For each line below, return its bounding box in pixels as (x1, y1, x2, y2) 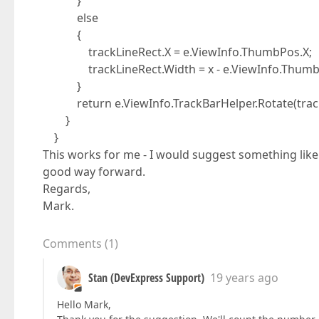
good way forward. (43, 164, 145, 179)
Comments (43, 236, 102, 251)
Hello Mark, (57, 298, 111, 311)
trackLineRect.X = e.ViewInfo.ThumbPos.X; (43, 44, 312, 60)
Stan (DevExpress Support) (88, 270, 204, 286)
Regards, (43, 181, 90, 197)
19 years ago (210, 270, 278, 286)
